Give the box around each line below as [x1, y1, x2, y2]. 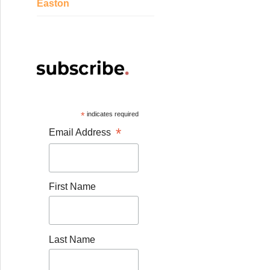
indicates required [84, 110, 139, 118]
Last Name [49, 234, 95, 245]
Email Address [49, 127, 116, 137]
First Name [49, 181, 96, 192]
